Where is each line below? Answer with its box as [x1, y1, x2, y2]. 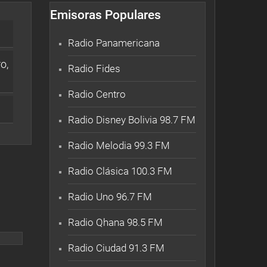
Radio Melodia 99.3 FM [68, 139, 170, 151]
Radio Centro [68, 88, 126, 100]
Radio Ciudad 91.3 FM [68, 241, 164, 254]
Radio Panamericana [68, 36, 160, 49]
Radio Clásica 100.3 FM [68, 164, 172, 177]
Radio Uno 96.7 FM [68, 190, 152, 203]
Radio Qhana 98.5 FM [68, 216, 163, 228]
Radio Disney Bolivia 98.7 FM [68, 113, 195, 126]
